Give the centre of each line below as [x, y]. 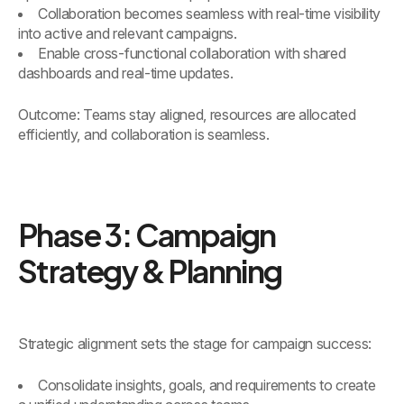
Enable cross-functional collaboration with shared [192, 54]
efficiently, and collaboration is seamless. [144, 135]
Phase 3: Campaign [147, 235]
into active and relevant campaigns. [128, 34]
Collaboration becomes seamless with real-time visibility [210, 14]
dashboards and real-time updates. [126, 73]
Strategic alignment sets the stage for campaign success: [195, 344]
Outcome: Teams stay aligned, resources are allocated [187, 115]
